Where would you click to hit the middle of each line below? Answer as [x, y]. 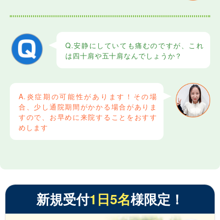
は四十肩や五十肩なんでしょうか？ [124, 56]
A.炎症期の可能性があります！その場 [88, 96]
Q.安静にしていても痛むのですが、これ [135, 45]
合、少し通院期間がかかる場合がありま [88, 107]
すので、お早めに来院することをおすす [88, 117]
